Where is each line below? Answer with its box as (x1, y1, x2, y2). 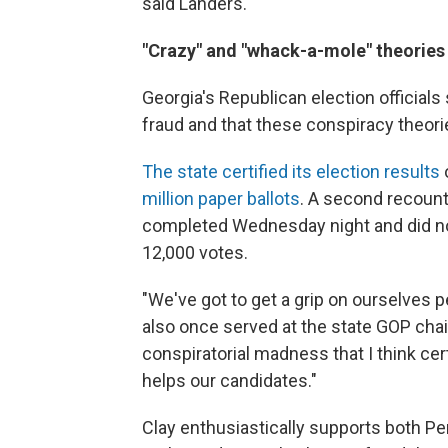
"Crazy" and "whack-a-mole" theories (142, 40, 445, 61)
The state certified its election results (142, 161, 440, 182)
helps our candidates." (142, 370, 317, 391)
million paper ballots (142, 188, 300, 209)
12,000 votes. (142, 242, 248, 263)
